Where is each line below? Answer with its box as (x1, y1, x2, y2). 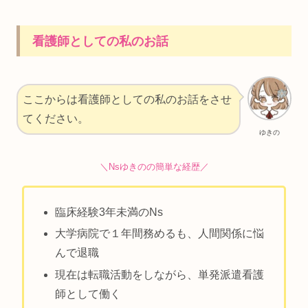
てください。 (23, 113, 89, 125)
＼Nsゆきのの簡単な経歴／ (99, 161, 209, 172)
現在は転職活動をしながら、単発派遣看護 (55, 268, 265, 280)
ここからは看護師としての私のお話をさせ (23, 93, 232, 106)
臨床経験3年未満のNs (55, 206, 164, 219)
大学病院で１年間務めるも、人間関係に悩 (55, 228, 265, 240)
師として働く (55, 287, 122, 300)
